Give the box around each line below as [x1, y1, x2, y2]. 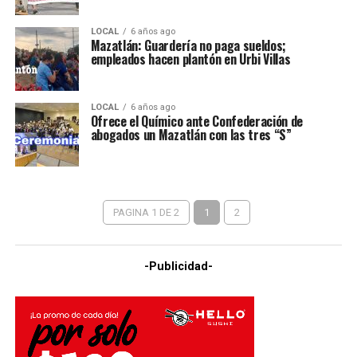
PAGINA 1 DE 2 [112, 206, 179, 219]
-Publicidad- [143, 260, 213, 274]
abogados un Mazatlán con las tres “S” [90, 125, 292, 145]
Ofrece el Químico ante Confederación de [90, 112, 304, 131]
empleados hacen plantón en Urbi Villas [90, 49, 291, 69]
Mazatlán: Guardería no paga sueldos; [90, 36, 287, 56]
